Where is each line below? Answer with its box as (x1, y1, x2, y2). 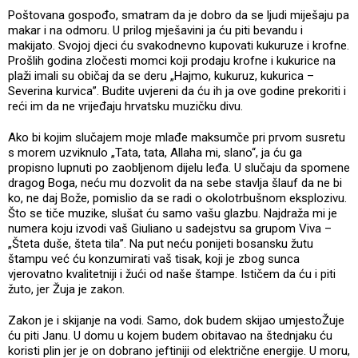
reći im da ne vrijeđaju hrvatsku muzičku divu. (8, 98, 243, 113)
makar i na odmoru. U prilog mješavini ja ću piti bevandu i (8, 22, 303, 38)
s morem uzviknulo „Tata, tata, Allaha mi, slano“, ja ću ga (8, 145, 302, 160)
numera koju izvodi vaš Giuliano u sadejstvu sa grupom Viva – (8, 221, 332, 236)
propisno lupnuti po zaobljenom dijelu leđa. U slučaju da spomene (8, 160, 350, 175)
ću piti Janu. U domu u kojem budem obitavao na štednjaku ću (8, 328, 332, 343)
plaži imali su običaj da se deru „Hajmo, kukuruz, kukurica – (8, 68, 314, 83)
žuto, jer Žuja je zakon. (8, 281, 125, 296)
